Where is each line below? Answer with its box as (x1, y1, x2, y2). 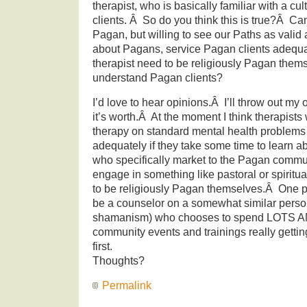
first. (93, 240, 112, 252)
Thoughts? (93, 254, 145, 267)
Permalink (102, 279, 151, 291)
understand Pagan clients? (93, 71, 223, 84)
